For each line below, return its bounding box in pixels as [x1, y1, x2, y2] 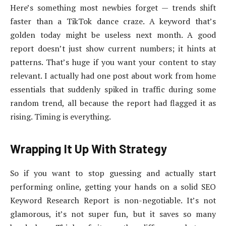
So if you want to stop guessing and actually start [10, 167, 216, 179]
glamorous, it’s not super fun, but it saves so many [10, 208, 216, 220]
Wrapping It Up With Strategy [10, 141, 167, 156]
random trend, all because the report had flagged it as [10, 97, 216, 109]
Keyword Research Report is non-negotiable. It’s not [10, 195, 216, 206]
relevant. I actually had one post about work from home [10, 70, 216, 82]
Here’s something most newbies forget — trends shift [10, 2, 216, 14]
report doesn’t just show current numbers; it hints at [10, 43, 216, 54]
